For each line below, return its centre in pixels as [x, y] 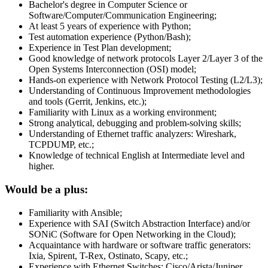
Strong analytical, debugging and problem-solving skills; [135, 123]
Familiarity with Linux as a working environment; [123, 112]
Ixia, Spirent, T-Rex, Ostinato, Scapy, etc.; [108, 255]
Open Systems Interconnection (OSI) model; [112, 69]
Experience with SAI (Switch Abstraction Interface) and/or [139, 223]
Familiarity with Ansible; [75, 212]
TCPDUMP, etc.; [61, 145]
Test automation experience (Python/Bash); [110, 37]
